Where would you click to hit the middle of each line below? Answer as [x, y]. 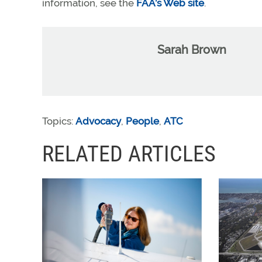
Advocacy [98, 121]
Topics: [59, 121]
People [142, 121]
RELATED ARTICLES [129, 154]
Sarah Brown [192, 50]
